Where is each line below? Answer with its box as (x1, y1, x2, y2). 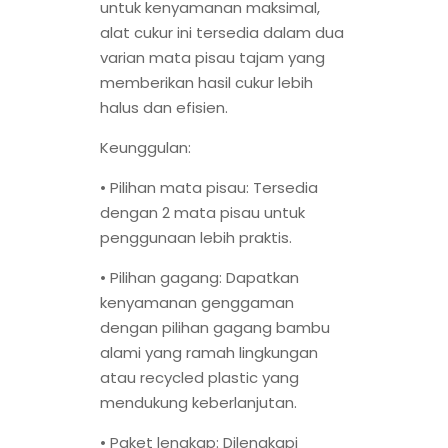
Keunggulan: (100, 137, 191, 159)
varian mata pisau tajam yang (100, 47, 325, 69)
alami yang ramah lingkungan (100, 342, 318, 364)
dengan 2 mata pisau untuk (100, 202, 305, 224)
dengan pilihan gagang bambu (100, 317, 330, 339)
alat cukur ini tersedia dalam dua (100, 22, 344, 44)
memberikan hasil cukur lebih (100, 72, 313, 94)
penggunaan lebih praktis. (100, 227, 292, 249)
